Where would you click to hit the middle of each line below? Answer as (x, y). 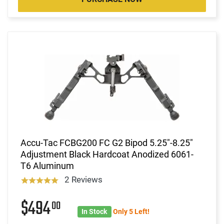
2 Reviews (83, 179)
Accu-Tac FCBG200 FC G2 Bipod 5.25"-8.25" (107, 142)
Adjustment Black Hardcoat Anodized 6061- (107, 154)
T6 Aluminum (47, 165)
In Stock (94, 211)
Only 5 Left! (131, 211)
